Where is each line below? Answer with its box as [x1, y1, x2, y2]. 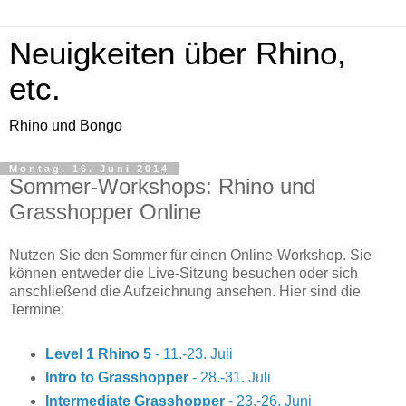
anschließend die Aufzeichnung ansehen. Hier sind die [9, 283, 361, 299]
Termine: [9, 301, 64, 317]
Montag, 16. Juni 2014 [9, 163, 169, 174]
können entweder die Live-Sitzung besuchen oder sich [9, 265, 358, 281]
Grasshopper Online [9, 199, 201, 224]
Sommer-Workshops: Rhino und [9, 174, 315, 198]
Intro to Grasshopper [44, 369, 188, 385]
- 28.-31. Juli [188, 369, 271, 385]
